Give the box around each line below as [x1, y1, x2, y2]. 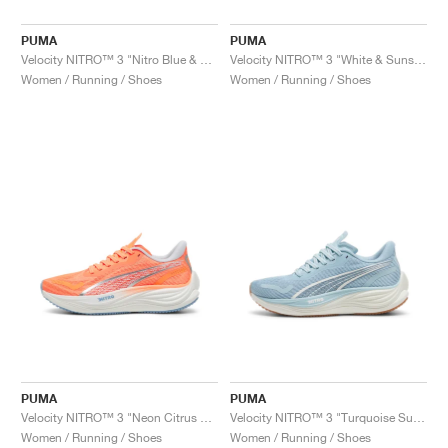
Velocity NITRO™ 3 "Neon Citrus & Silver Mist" [200, 409, 212, 425]
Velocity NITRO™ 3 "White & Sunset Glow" [414, 51, 426, 67]
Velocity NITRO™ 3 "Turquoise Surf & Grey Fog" [413, 409, 425, 425]
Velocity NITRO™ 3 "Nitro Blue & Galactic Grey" [200, 51, 212, 67]
